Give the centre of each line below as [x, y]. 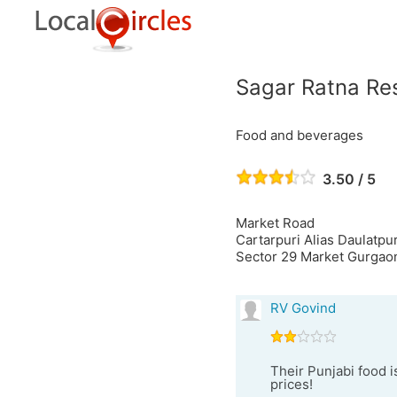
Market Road [275, 223]
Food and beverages [299, 135]
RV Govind [303, 308]
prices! [291, 384]
